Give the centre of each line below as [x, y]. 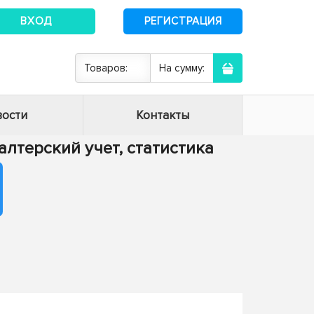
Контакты [163, 115]
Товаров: [106, 68]
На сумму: [182, 68]
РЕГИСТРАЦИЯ [183, 21]
